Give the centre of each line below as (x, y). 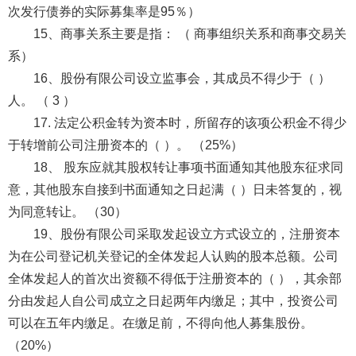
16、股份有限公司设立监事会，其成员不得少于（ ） (182, 78)
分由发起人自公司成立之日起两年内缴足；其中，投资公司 (173, 300)
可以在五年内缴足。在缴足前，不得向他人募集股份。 (160, 323)
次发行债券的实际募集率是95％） (104, 11)
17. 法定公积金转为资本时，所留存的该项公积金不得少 (190, 122)
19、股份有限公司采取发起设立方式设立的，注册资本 (186, 234)
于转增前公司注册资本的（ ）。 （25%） (125, 145)
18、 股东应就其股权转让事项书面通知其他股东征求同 (188, 167)
